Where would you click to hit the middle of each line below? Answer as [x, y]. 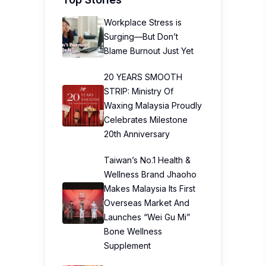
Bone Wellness [133, 231]
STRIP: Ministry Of [139, 91]
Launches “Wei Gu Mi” [147, 217]
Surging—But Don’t [141, 37]
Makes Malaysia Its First [150, 189]
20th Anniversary [137, 134]
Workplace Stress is [143, 22]
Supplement [127, 246]
